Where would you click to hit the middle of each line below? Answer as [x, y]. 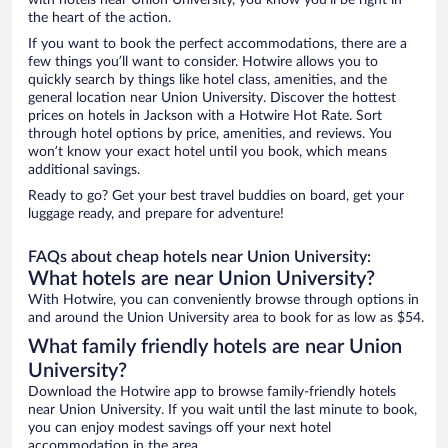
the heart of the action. [99, 18]
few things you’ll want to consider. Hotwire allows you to [203, 62]
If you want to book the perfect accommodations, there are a [217, 44]
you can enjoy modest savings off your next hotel [179, 428]
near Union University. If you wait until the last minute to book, [222, 410]
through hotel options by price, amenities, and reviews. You [210, 134]
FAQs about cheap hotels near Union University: [199, 257]
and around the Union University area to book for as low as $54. [226, 318]
